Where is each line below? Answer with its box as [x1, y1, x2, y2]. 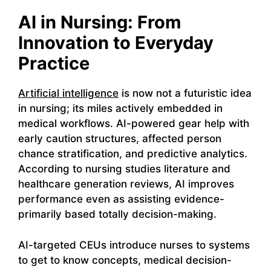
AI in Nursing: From [18, 11, 181, 33]
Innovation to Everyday [18, 32, 214, 54]
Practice [18, 53, 90, 74]
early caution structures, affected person [18, 132, 221, 145]
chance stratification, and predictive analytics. [18, 148, 247, 160]
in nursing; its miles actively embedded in [18, 102, 223, 115]
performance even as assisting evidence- [18, 193, 224, 206]
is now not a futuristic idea [119, 87, 252, 100]
